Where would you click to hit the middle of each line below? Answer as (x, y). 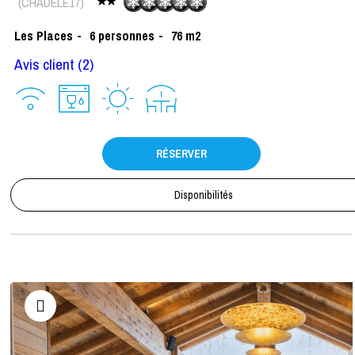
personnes (126, 35)
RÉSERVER (181, 153)
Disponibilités (204, 195)
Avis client (44, 64)
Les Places (44, 35)
